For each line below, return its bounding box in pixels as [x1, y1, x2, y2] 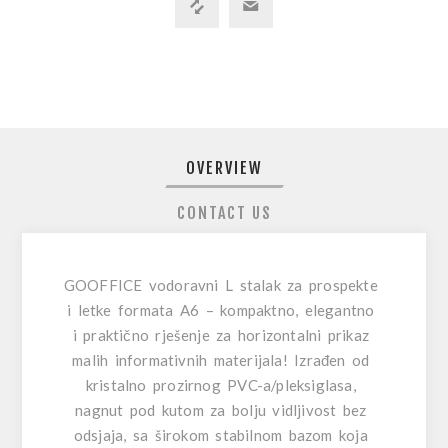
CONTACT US [176, 203, 272, 224]
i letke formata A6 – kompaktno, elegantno [67, 301, 381, 320]
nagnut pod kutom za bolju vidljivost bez [75, 401, 373, 420]
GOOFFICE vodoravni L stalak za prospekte [63, 276, 385, 295]
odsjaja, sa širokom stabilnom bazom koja [73, 426, 375, 445]
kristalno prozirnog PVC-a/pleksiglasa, [85, 376, 363, 395]
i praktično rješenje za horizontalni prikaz [72, 326, 376, 345]
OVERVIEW [185, 158, 263, 179]
